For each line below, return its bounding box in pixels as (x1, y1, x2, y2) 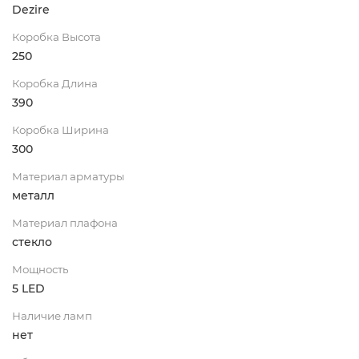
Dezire (12, 2, 50, 17)
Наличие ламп (12, 309, 92, 322)
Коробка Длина (12, 76, 98, 90)
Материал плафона (12, 216, 118, 229)
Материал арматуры (12, 169, 124, 183)
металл (12, 188, 54, 203)
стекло (12, 234, 52, 249)
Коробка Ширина (12, 123, 109, 136)
